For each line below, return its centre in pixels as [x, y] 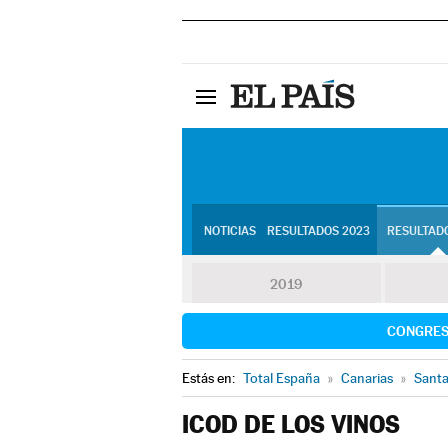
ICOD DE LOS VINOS [291, 424]
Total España [281, 378]
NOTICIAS [229, 231]
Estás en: [210, 378]
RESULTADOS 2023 [318, 231]
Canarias [367, 378]
